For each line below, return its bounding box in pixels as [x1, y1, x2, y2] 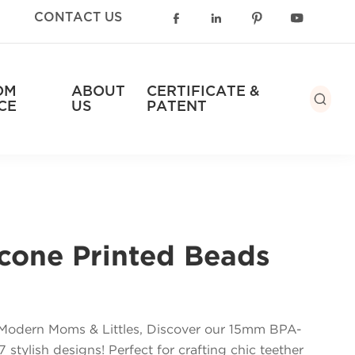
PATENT [146, 100, 207, 113]
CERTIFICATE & [146, 85, 260, 98]
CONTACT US [34, 12, 122, 24]
